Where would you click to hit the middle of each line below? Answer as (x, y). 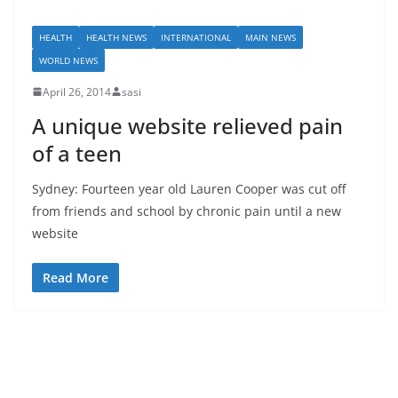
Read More (76, 277)
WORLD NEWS (68, 60)
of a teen (77, 153)
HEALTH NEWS (116, 37)
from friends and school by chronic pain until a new (187, 211)
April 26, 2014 (77, 92)
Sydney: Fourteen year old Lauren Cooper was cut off (189, 188)
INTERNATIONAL (196, 37)
